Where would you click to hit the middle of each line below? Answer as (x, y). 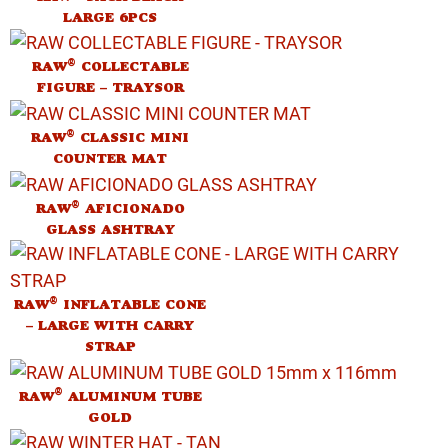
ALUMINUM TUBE (132, 396)
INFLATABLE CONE (132, 304)
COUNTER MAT (110, 158)
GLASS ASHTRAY (110, 229)
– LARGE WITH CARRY (110, 325)
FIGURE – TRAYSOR (110, 88)
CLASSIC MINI (132, 137)
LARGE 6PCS (110, 17)
